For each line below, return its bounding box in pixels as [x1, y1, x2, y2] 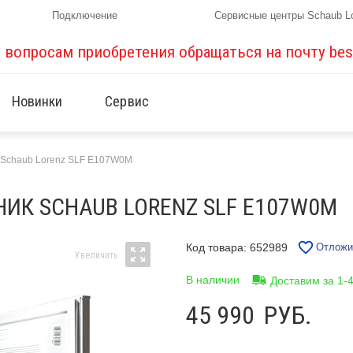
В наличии [185, 273, 240, 286]
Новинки [11, 93, 63, 110]
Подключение [52, 9, 118, 21]
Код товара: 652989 [185, 241, 288, 254]
